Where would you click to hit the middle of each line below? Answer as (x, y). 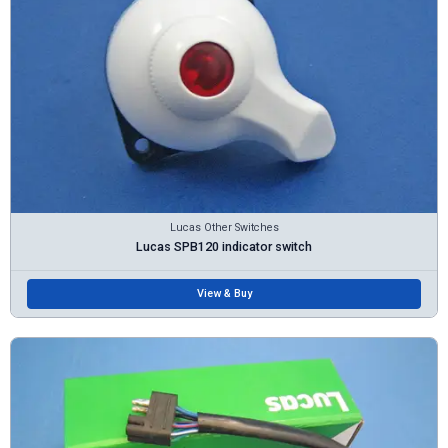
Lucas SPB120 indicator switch (224, 246)
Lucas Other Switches (224, 227)
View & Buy (224, 293)
